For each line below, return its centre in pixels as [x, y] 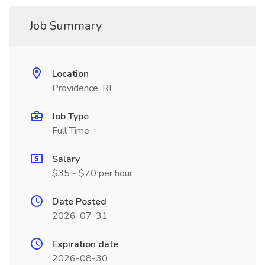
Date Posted [79, 202]
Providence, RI [82, 88]
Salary [66, 159]
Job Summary [66, 26]
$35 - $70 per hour [92, 173]
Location [70, 74]
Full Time [71, 131]
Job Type [70, 117]
